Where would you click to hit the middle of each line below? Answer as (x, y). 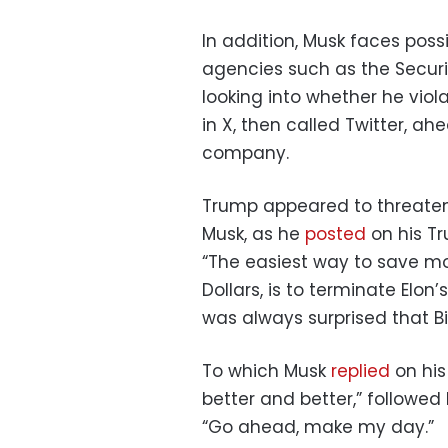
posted (335, 233)
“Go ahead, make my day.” (318, 426)
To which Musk (266, 370)
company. (245, 152)
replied (360, 370)
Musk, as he (253, 233)
